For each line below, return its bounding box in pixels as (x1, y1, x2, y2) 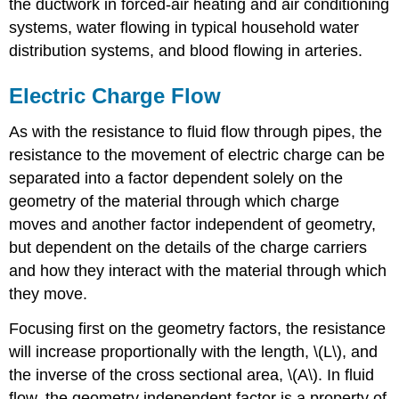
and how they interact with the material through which (9, 262, 387, 281)
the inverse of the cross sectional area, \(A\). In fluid (9, 365, 375, 384)
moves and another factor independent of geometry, (9, 216, 377, 234)
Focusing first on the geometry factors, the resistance (9, 319, 387, 338)
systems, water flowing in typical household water (9, 19, 360, 37)
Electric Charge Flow (9, 84, 222, 109)
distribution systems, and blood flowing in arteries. (9, 42, 363, 61)
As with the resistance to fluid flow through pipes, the (9, 123, 383, 142)
